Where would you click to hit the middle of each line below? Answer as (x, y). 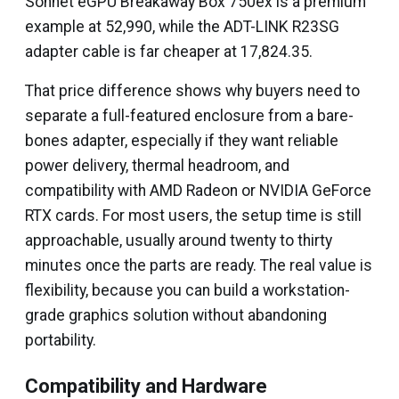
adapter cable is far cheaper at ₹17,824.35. (169, 52)
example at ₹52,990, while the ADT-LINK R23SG (182, 27)
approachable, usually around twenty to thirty (179, 240)
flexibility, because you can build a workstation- (187, 290)
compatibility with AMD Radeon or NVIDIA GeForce (198, 191)
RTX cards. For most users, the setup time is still (193, 216)
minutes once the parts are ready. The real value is (199, 265)
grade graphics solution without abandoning (176, 315)
